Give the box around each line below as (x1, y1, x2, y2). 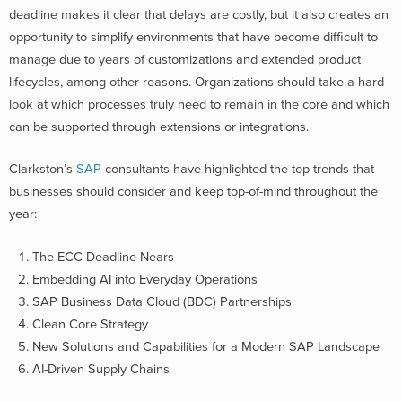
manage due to (9, 51, 95, 67)
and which (328, 96, 389, 112)
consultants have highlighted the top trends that (101, 162, 374, 178)
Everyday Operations (139, 272, 258, 287)
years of (95, 51, 148, 67)
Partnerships (220, 294, 292, 310)
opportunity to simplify (9, 29, 136, 45)
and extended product (236, 51, 361, 67)
